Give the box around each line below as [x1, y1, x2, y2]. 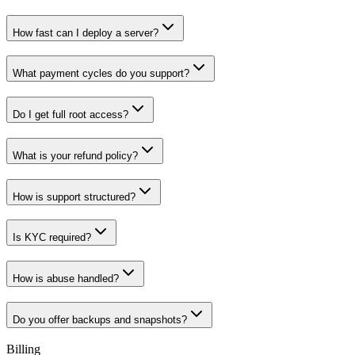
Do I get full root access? [13, 109, 128, 121]
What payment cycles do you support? [13, 67, 189, 80]
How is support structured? [13, 190, 136, 203]
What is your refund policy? [13, 149, 138, 162]
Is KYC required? [13, 231, 91, 244]
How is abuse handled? [13, 272, 119, 284]
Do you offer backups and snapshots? [13, 313, 187, 326]
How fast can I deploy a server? [13, 26, 158, 39]
